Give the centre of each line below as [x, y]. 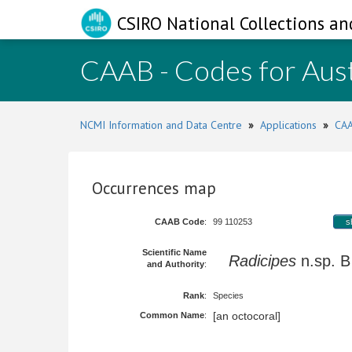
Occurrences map [154, 188]
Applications [288, 125]
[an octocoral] [247, 316]
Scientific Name [174, 252]
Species [228, 295]
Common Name [172, 315]
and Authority [176, 264]
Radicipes [262, 261]
